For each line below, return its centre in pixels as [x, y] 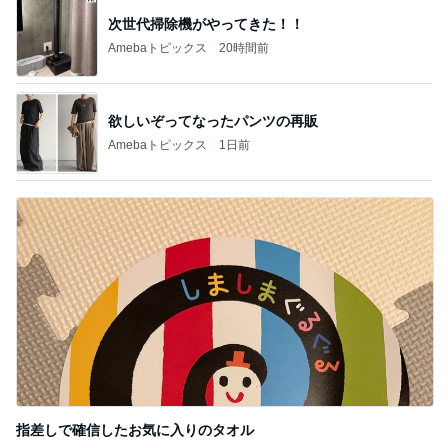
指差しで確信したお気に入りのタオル [135, 430]
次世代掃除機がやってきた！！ [206, 23]
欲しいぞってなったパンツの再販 [213, 120]
